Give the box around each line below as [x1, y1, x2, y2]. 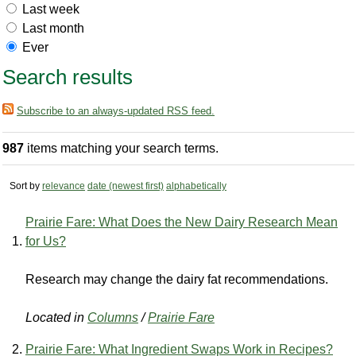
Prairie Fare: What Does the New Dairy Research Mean [25, 215, 338, 230]
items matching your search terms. [24, 141, 219, 156]
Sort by [10, 180, 40, 192]
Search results [2, 65, 133, 88]
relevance [42, 180, 85, 192]
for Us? [25, 234, 66, 249]
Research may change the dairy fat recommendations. [25, 273, 328, 287]
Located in [25, 311, 84, 325]
